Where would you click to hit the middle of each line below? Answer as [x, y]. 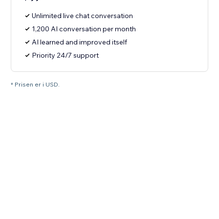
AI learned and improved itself [80, 42]
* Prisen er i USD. [35, 85]
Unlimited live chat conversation [83, 16]
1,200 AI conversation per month [84, 29]
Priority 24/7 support [66, 55]
